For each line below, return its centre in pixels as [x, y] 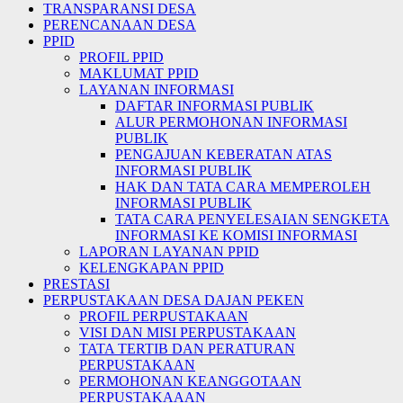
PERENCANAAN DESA [120, 25]
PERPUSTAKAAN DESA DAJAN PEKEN [174, 300]
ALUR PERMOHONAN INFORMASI [231, 122]
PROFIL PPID [121, 57]
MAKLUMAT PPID [139, 73]
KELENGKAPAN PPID [152, 268]
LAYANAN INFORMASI [157, 90]
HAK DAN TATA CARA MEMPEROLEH [243, 187]
